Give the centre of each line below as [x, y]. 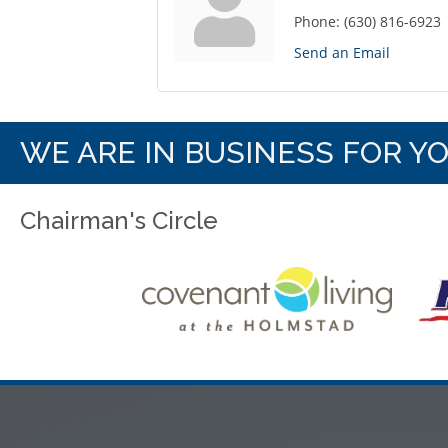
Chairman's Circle [119, 221]
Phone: [317, 22]
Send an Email [342, 53]
